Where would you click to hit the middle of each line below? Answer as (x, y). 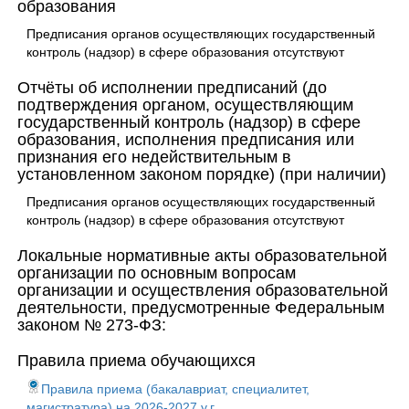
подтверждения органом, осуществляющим (185, 105)
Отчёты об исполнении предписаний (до (172, 88)
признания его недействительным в (154, 157)
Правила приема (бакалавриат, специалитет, (175, 389)
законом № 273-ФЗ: (92, 325)
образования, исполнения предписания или (186, 140)
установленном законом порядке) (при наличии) (202, 174)
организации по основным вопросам (157, 273)
